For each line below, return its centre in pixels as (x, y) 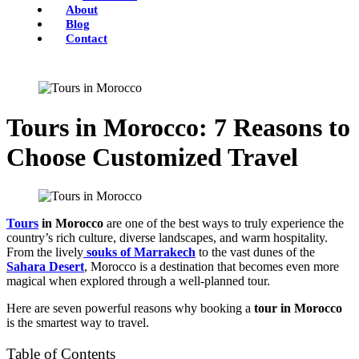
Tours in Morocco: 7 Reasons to (178, 127)
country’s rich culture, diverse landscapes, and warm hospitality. (167, 238)
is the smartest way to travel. (78, 323)
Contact (87, 39)
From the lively (45, 252)
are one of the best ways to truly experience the (224, 224)
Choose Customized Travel (152, 157)
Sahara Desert (45, 267)
